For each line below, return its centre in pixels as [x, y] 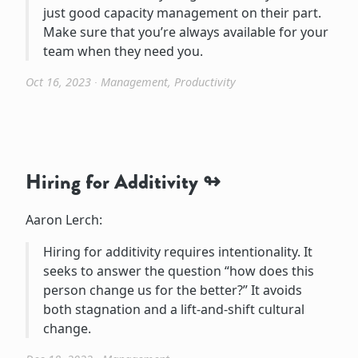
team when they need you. [123, 51]
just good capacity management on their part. [182, 12]
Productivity [205, 82]
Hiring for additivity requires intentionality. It [177, 251]
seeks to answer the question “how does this [178, 270]
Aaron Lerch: [64, 219]
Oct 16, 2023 [58, 82]
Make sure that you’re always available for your [185, 32]
